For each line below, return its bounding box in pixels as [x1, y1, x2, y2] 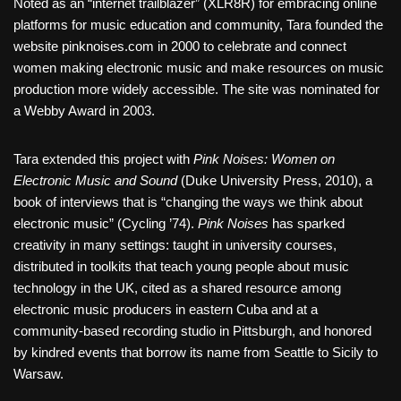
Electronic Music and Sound [13, 173, 177, 188]
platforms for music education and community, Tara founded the [13, 17, 383, 32]
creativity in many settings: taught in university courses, [13, 237, 337, 252]
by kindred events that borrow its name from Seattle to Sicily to [13, 345, 378, 360]
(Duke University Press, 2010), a [177, 173, 372, 188]
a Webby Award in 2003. [13, 103, 155, 118]
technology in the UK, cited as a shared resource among [13, 280, 341, 295]
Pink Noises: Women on [193, 151, 335, 166]
